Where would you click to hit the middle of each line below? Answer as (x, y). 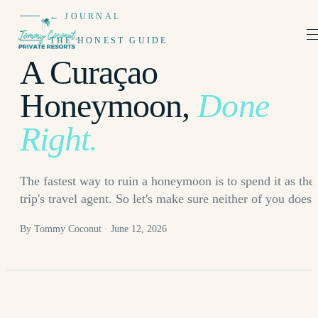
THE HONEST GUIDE (109, 40)
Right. (59, 139)
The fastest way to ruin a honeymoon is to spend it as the (167, 181)
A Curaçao (89, 72)
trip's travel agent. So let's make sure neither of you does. (168, 199)
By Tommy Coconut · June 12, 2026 (93, 229)
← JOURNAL (86, 16)
